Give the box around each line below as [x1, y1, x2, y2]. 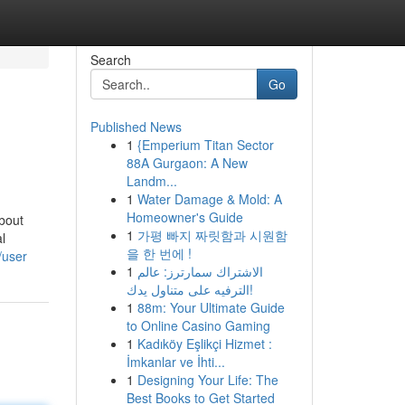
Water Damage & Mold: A [137, 190, 282, 208]
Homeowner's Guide [126, 208, 243, 226]
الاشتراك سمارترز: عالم [137, 262, 263, 280]
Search [89, 51, 131, 69]
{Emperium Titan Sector [137, 136, 274, 154]
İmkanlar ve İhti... [126, 353, 225, 371]
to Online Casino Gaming [126, 316, 270, 334]
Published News [89, 118, 182, 136]
